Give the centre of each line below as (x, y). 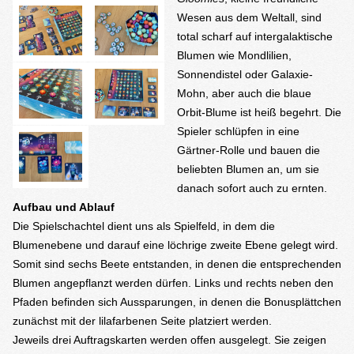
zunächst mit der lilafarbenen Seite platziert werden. (142, 321)
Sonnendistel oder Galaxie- (245, 74)
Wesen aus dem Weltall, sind (249, 17)
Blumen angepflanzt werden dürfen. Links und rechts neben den (173, 283)
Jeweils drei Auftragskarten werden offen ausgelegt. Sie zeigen (169, 340)
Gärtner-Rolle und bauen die (249, 150)
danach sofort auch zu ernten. (252, 188)
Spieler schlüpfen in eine (238, 131)
